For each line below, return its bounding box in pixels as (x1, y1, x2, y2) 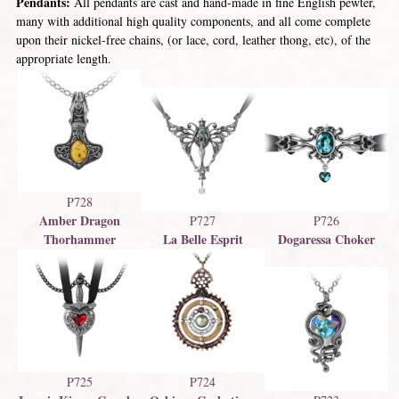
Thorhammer (43, 230, 116, 248)
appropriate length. (15, 50, 111, 67)
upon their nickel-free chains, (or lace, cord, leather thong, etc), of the (15, 31, 370, 48)
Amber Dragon (38, 211, 120, 230)
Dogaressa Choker (278, 230, 376, 248)
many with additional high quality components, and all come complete (15, 12, 370, 29)
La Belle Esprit (162, 230, 243, 248)
